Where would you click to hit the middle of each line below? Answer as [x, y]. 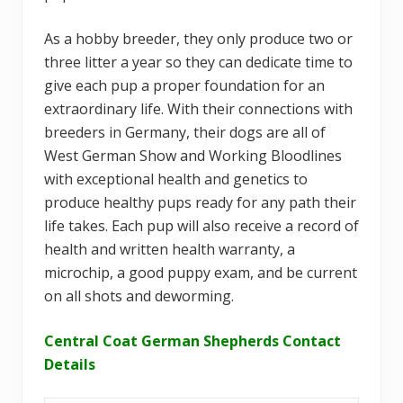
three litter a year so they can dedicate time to [198, 62]
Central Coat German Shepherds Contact [193, 340]
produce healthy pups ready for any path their [200, 202]
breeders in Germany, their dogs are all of [185, 132]
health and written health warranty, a [170, 249]
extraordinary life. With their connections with [198, 108]
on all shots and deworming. [139, 296]
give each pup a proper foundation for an [184, 85]
